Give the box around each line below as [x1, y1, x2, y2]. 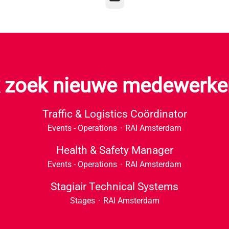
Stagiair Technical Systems [51, 180, 178, 193]
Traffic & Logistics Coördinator [42, 108, 187, 120]
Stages [70, 196, 95, 205]
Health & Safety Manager [56, 144, 173, 156]
